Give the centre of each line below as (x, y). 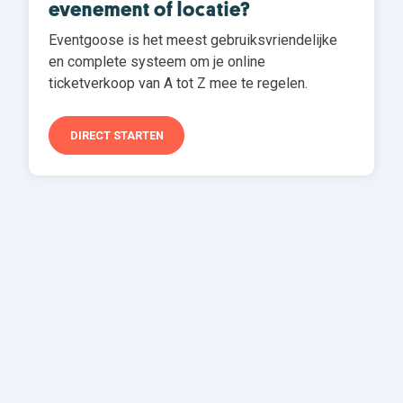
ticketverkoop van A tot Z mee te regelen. (179, 83)
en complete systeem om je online (157, 61)
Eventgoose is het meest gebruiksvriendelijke (193, 40)
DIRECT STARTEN (116, 136)
